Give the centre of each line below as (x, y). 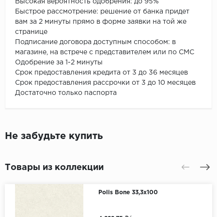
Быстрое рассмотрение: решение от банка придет (102, 11)
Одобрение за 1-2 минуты (60, 62)
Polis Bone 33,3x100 (128, 192)
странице (32, 32)
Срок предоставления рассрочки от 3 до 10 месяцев (106, 83)
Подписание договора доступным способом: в (95, 42)
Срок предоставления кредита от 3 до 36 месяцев (101, 72)
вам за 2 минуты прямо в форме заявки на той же (101, 22)
